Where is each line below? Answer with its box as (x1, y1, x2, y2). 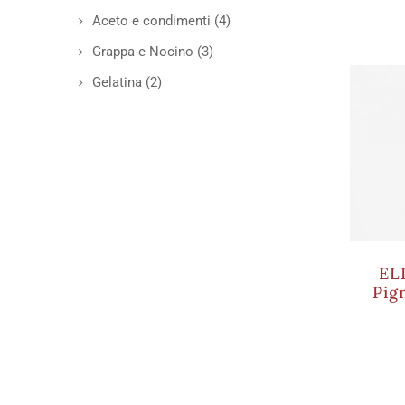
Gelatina (92, 74, 142, 90)
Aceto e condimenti (92, 13, 211, 29)
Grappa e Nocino (92, 43, 193, 60)
